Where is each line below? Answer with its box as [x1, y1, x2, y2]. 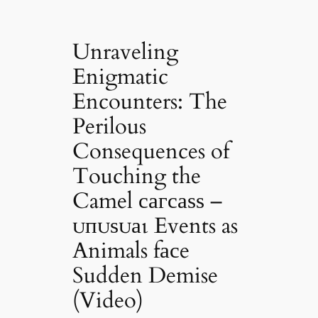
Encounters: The [72, 86, 228, 116]
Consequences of [72, 136, 230, 166]
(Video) [72, 285, 144, 315]
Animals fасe [72, 235, 190, 265]
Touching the [72, 160, 202, 191]
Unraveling [72, 36, 179, 67]
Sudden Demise [72, 260, 219, 290]
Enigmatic [72, 61, 169, 92]
